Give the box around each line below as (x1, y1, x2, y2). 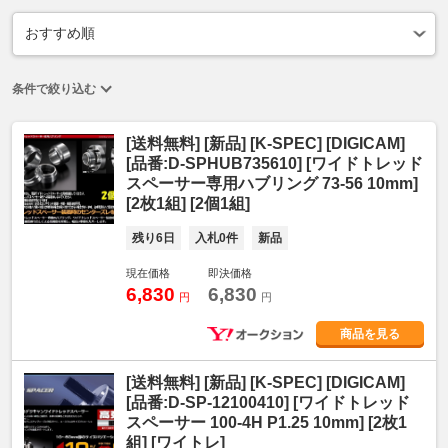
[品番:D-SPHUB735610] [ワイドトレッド (126, 154, 423, 172)
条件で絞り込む (12, 81, 96, 96)
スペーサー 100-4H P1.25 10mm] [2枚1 (126, 413, 407, 431)
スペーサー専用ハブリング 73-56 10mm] (126, 174, 418, 192)
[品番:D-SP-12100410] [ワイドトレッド (126, 393, 410, 411)
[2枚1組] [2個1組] (126, 194, 250, 212)
